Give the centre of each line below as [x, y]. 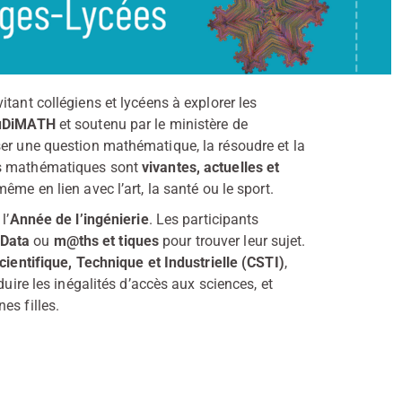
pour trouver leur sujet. [232, 241]
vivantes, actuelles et [211, 167]
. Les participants [204, 219]
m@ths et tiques [106, 241]
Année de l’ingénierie [79, 219]
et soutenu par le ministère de [151, 124]
